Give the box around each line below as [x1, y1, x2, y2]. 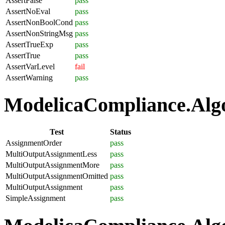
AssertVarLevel [6, 62, 55, 71]
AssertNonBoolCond [6, 18, 73, 27]
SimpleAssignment [6, 193, 65, 202]
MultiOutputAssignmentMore [6, 160, 99, 169]
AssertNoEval [6, 7, 50, 16]
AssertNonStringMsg [6, 29, 73, 38]
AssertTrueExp [6, 40, 53, 49]
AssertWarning [6, 73, 53, 82]
